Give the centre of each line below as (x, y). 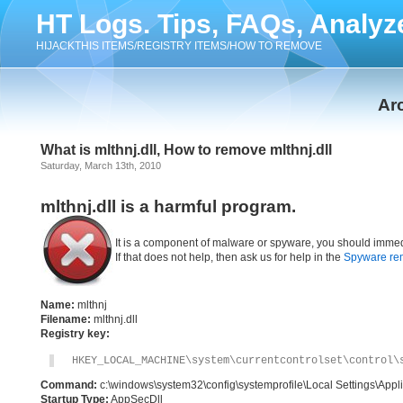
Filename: (66, 319)
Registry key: (75, 334)
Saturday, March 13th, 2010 (101, 166)
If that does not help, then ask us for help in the (229, 257)
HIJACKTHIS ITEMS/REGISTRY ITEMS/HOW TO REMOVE (179, 46)
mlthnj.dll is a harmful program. (168, 206)
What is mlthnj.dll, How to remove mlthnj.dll (186, 150)
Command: (69, 385)
